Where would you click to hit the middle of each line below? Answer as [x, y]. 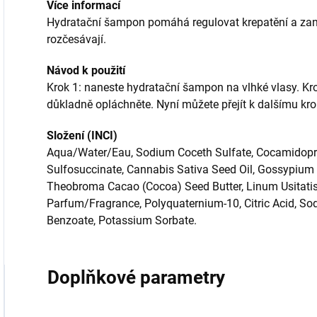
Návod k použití [86, 70]
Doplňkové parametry [136, 277]
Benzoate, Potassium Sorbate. [122, 220]
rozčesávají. [76, 39]
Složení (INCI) [82, 135]
